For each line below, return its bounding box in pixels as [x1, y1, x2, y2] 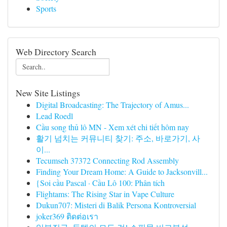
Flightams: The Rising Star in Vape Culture [36, 188, 174, 199]
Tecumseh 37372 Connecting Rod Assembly [36, 155, 179, 166]
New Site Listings [16, 87, 80, 99]
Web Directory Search [16, 46, 96, 58]
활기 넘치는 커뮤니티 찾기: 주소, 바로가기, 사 [36, 133, 200, 143]
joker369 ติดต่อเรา [36, 211, 98, 221]
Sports [36, 3, 56, 14]
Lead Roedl [36, 110, 73, 121]
